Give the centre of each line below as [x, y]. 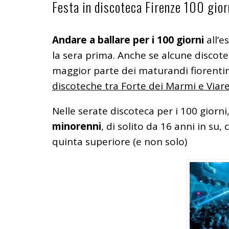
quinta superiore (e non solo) [120, 142]
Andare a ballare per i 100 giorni [128, 40]
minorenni [77, 127]
